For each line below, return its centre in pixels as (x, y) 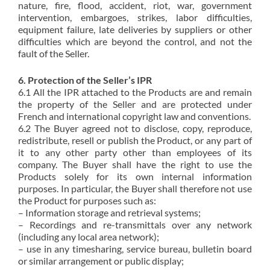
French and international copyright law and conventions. (134, 116)
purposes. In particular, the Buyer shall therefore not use (135, 188)
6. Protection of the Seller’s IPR (85, 80)
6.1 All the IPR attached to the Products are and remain (135, 92)
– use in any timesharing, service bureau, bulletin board (135, 249)
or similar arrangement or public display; (101, 261)
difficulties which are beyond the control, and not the (135, 41)
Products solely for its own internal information (135, 176)
